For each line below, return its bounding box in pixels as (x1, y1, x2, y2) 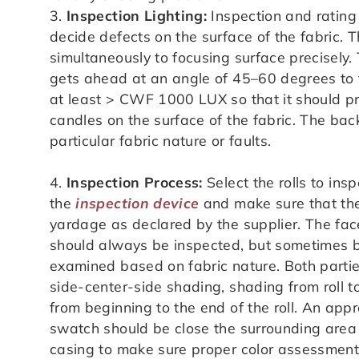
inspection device (75, 193, 200, 212)
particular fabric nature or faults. (50, 131, 272, 149)
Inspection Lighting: (67, 6, 208, 24)
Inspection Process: (67, 172, 208, 191)
